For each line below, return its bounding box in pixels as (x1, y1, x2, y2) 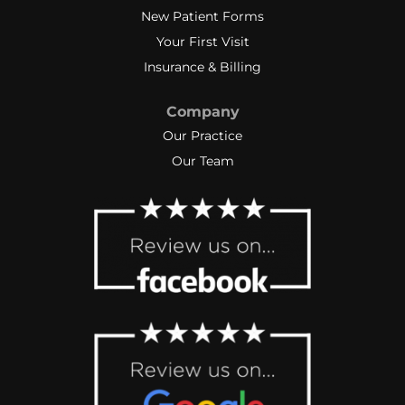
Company (165, 102, 240, 120)
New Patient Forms (141, 7, 264, 24)
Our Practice (163, 127, 242, 144)
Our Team (171, 152, 234, 169)
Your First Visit (155, 33, 250, 50)
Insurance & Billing (144, 58, 261, 75)
